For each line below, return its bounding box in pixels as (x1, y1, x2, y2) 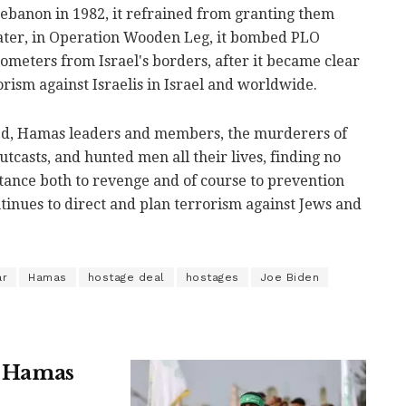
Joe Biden (259, 270, 319, 284)
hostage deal (87, 270, 165, 284)
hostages (185, 270, 239, 284)
